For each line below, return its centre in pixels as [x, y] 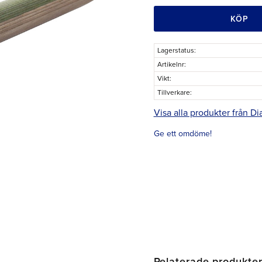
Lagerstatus [175, 50]
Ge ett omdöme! [182, 133]
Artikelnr [170, 64]
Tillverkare [173, 92]
